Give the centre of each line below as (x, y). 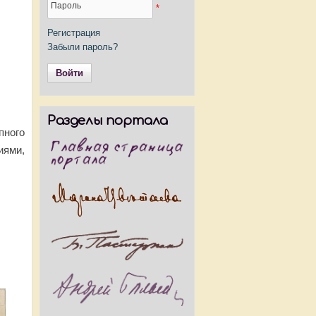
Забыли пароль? (83, 47)
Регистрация (74, 33)
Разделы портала (108, 121)
